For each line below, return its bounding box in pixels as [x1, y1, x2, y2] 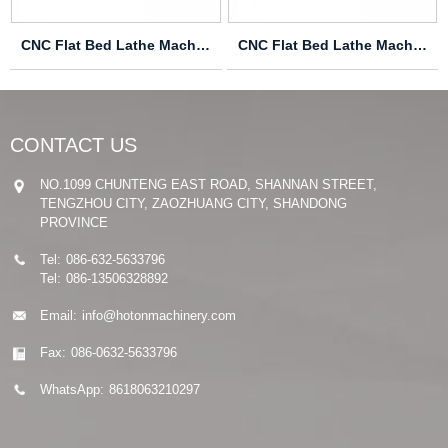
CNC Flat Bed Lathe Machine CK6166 [196, 36, 210, 53]
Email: [40, 307, 77, 323]
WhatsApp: [40, 381, 104, 397]
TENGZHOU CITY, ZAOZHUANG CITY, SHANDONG [40, 195, 347, 211]
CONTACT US [10, 133, 137, 156]
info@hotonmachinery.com [82, 307, 236, 323]
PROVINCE [40, 214, 108, 230]
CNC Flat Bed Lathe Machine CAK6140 [412, 36, 427, 53]
